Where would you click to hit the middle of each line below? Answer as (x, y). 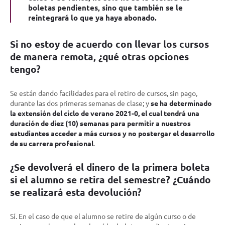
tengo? (25, 69)
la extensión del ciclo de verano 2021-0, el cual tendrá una (105, 113)
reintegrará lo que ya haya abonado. (92, 17)
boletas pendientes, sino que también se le (105, 7)
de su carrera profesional (52, 143)
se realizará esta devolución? (76, 192)
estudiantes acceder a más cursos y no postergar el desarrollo (113, 133)
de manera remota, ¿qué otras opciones (99, 56)
